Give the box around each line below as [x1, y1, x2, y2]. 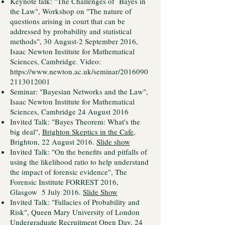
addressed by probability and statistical [10, 26, 132, 36]
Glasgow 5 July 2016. [10, 187, 83, 197]
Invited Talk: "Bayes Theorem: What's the [10, 117, 140, 127]
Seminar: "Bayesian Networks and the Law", [10, 86, 148, 96]
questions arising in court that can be [10, 16, 125, 26]
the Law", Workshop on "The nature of [10, 6, 132, 16]
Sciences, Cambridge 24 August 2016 [10, 106, 129, 117]
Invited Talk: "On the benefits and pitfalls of [10, 147, 147, 157]
